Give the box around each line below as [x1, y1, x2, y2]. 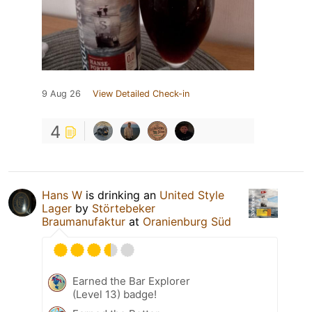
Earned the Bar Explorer [72, 274, 190, 288]
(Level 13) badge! [72, 287, 157, 301]
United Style [159, 187, 224, 202]
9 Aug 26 [42, 88, 81, 99]
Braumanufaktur [42, 214, 125, 228]
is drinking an [82, 187, 159, 202]
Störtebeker [92, 201, 155, 215]
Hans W [42, 187, 82, 202]
